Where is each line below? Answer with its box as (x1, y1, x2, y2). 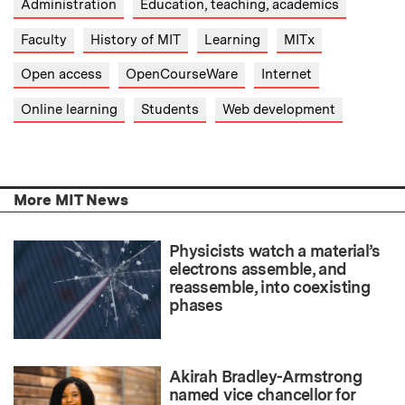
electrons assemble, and (169, 259, 347, 279)
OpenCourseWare (126, 66, 238, 83)
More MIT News (14, 191, 128, 210)
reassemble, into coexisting (169, 278, 371, 297)
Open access (21, 66, 102, 83)
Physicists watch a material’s (169, 241, 381, 261)
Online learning (21, 100, 118, 118)
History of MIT (90, 31, 181, 48)
